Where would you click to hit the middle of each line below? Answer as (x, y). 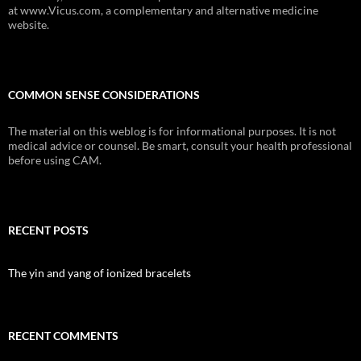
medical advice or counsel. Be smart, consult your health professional (180, 145)
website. (29, 24)
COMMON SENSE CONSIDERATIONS (104, 94)
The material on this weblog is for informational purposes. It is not (172, 131)
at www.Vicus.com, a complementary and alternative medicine (163, 10)
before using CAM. (55, 160)
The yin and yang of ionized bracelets (100, 272)
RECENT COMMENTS (63, 335)
